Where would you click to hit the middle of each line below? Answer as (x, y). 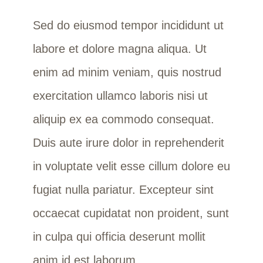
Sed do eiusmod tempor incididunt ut (128, 25)
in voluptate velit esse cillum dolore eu (131, 166)
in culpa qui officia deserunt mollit (119, 236)
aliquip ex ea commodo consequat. (123, 119)
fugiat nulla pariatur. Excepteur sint (123, 189)
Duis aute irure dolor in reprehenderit (128, 142)
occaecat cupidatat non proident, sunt (131, 213)
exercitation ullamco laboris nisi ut (120, 95)
